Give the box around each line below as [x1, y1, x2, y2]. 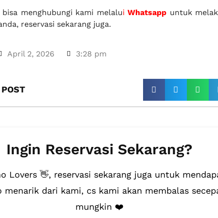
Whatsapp [127, 7, 166, 17]
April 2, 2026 [7, 49, 54, 58]
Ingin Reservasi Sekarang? [6, 140, 192, 158]
